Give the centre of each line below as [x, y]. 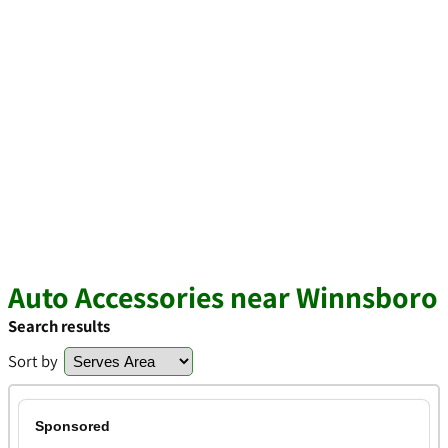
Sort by [33, 361]
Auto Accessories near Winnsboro [223, 297]
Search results [59, 326]
